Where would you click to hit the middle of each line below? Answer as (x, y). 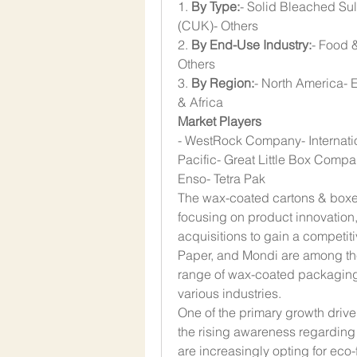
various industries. (229, 293)
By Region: (223, 82)
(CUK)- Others (218, 25)
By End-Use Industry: (251, 44)
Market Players (220, 121)
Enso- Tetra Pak (222, 178)
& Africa (200, 102)
